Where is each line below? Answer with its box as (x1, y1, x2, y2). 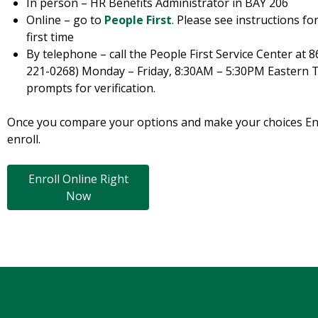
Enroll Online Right (28, 171, 128, 187)
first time (26, 29, 75, 45)
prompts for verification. (26, 80, 156, 97)
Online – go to (26, 12, 105, 28)
